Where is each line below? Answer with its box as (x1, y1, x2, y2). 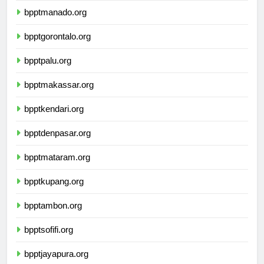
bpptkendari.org (24, 114, 84, 125)
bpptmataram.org (24, 163, 90, 173)
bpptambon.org (24, 211, 82, 222)
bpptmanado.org (24, 18, 87, 28)
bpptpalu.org (24, 66, 71, 77)
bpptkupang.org (24, 187, 84, 197)
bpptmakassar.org (24, 90, 94, 101)
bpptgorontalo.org (24, 42, 91, 52)
